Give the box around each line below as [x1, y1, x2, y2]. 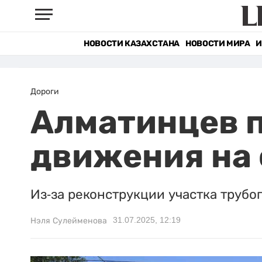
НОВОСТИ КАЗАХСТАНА [84, 39, 180, 49]
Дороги [30, 87, 59, 96]
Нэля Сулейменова [30, 216, 107, 225]
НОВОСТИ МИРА [185, 39, 250, 49]
